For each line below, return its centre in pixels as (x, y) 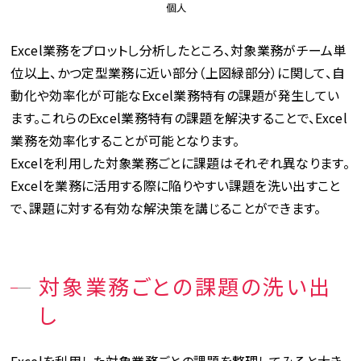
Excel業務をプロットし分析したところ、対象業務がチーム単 (179, 50)
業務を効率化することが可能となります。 (125, 140)
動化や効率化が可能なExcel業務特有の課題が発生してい (175, 95)
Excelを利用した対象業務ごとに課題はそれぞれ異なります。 (180, 162)
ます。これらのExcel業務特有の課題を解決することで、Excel (179, 117)
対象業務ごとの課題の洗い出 (185, 285)
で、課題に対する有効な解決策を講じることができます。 (166, 207)
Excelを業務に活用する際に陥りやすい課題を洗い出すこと (176, 185)
